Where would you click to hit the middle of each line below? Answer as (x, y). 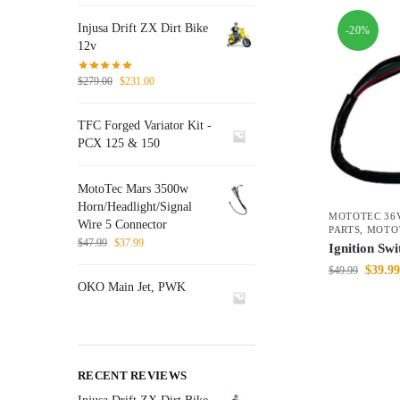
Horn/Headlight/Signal (135, 206)
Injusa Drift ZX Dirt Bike (143, 29)
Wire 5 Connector (122, 224)
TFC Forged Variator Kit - (145, 126)
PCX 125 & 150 (119, 144)
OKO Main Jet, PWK (132, 287)
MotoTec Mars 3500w (133, 188)
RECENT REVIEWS (133, 375)
